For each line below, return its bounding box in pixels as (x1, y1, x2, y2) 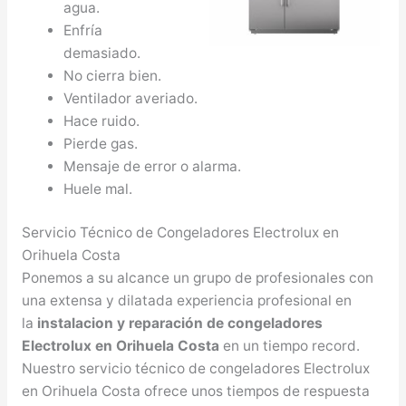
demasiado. (63, 44, 141, 63)
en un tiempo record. (218, 337, 360, 355)
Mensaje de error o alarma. (63, 158, 242, 176)
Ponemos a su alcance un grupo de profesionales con (21, 269, 373, 287)
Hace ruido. (63, 112, 140, 130)
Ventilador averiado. (63, 90, 198, 108)
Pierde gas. (63, 135, 139, 153)
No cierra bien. (63, 67, 162, 85)
